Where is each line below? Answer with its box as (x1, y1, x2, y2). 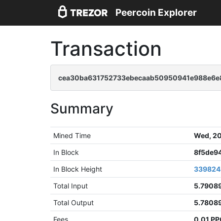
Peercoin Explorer (115, 7, 197, 19)
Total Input (53, 182, 88, 190)
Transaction (50, 37, 162, 61)
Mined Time (53, 131, 91, 140)
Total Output (53, 198, 94, 207)
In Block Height (53, 165, 103, 173)
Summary (50, 100, 113, 117)
